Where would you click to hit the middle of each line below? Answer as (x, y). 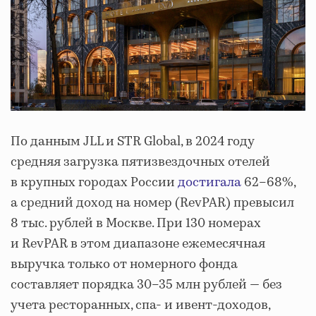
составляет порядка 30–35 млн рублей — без (146, 285)
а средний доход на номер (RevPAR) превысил (152, 203)
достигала (209, 183)
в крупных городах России (94, 183)
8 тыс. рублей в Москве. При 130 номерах (136, 224)
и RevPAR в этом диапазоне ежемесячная (138, 244)
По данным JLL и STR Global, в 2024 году (132, 142)
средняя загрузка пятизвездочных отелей (140, 163)
